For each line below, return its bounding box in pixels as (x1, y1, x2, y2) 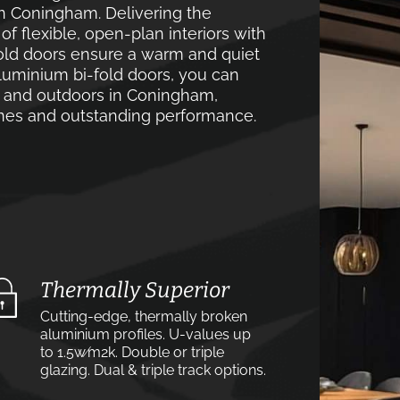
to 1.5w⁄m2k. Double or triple (40, 344, 224, 361)
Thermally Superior (40, 278, 229, 303)
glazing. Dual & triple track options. (40, 362, 266, 379)
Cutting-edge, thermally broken (40, 308, 247, 325)
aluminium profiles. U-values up (40, 326, 251, 343)
